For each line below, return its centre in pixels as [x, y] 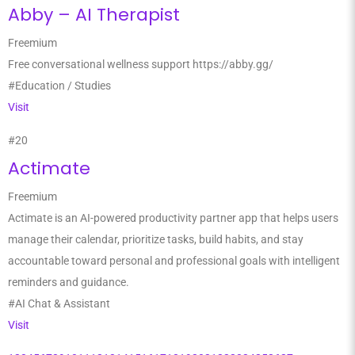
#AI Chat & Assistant [59, 303]
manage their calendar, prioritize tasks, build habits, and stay [156, 239]
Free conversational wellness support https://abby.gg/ [141, 64]
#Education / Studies [59, 86]
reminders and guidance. [69, 282]
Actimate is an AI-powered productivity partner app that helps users [173, 218]
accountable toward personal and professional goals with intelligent [174, 261]
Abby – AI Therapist [94, 15]
